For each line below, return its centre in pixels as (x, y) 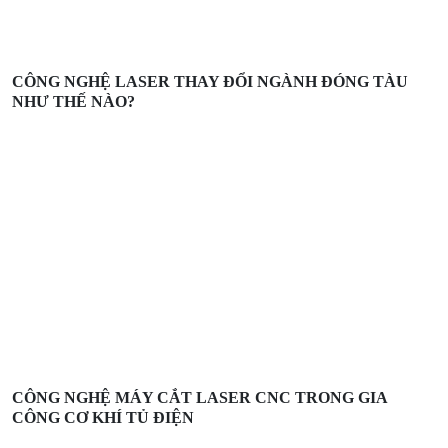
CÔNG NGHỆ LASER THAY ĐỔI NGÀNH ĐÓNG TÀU (210, 81)
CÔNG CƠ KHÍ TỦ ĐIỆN (103, 418)
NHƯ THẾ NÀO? (73, 101)
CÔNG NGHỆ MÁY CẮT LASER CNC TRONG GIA (199, 398)
